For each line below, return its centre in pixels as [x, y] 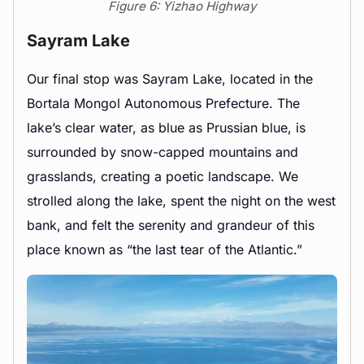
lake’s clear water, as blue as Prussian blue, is [166, 127]
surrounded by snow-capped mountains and [162, 152]
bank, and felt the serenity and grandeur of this [171, 225]
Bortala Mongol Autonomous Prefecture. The [163, 103]
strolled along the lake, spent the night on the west [181, 200]
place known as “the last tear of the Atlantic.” [165, 249]
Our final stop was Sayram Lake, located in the [170, 78]
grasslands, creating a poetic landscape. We [162, 176]
